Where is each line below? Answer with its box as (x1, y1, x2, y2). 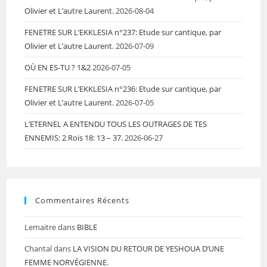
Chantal (24, 243, 52, 254)
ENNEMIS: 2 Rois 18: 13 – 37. (24, 132, 123, 143)
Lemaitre (24, 221, 57, 232)
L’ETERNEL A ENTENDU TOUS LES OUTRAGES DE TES (24, 118, 207, 129)
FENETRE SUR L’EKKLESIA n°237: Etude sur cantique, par (24, 26, 222, 38)
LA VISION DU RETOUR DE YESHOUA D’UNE (73, 243, 225, 254)
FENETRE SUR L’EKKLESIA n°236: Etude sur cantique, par (24, 83, 222, 94)
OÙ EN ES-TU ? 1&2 (24, 61, 91, 73)
